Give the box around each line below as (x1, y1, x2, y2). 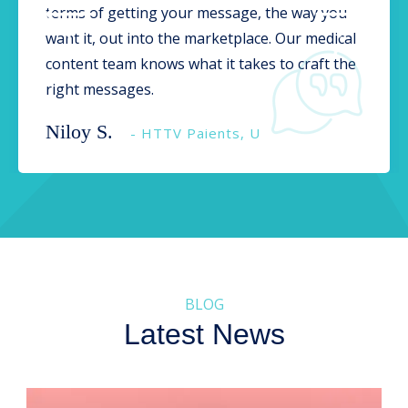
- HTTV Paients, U (130, 123, 260, 142)
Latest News (123, 317, 285, 351)
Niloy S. (46, 119, 113, 143)
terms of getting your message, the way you (46, 2, 347, 23)
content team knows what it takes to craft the (46, 53, 356, 74)
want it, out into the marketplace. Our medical (46, 27, 356, 48)
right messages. (46, 78, 154, 99)
